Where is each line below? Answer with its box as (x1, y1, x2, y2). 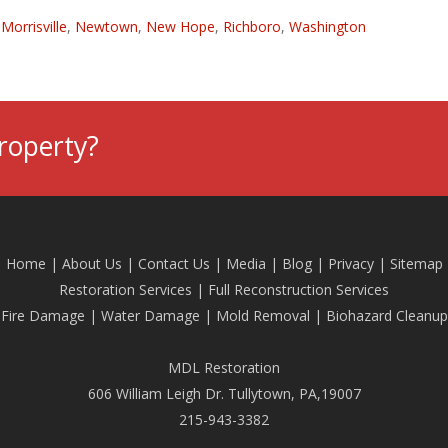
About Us (61, 254, 122, 273)
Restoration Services (59, 280, 192, 299)
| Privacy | (311, 254, 390, 273)
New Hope (146, 17, 216, 36)
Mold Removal (215, 306, 310, 325)
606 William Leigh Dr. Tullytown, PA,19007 (87, 384, 361, 403)
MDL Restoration (168, 358, 280, 377)
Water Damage (100, 306, 200, 325)
